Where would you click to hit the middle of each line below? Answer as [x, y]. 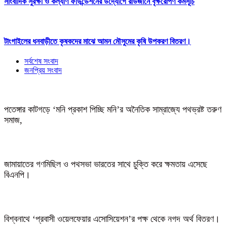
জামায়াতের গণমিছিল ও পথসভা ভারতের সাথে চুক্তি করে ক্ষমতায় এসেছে [106, 164]
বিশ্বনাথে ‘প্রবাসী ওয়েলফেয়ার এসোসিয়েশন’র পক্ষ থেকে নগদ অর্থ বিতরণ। [112, 219]
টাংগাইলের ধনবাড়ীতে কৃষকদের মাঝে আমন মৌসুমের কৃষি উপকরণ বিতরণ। [98, 41]
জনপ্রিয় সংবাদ [43, 70]
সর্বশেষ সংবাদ [41, 61]
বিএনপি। [17, 175]
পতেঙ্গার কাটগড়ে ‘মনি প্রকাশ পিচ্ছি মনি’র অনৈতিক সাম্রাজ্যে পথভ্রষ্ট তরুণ [113, 110]
